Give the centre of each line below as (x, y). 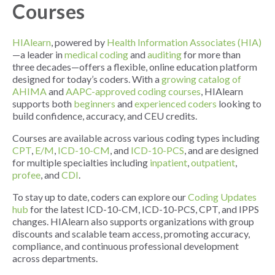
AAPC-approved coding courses (133, 91)
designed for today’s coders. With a (87, 79)
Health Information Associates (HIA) (184, 42)
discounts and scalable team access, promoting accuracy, (131, 234)
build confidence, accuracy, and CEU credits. (105, 116)
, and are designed (221, 150)
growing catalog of (201, 79)
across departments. (55, 258)
